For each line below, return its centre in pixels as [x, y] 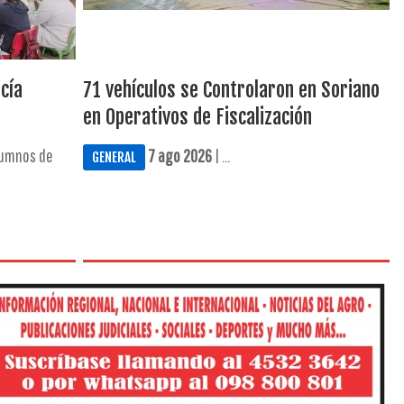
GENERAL [114, 157]
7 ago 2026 [179, 156]
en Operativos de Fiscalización [197, 117]
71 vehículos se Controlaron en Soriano [231, 90]
